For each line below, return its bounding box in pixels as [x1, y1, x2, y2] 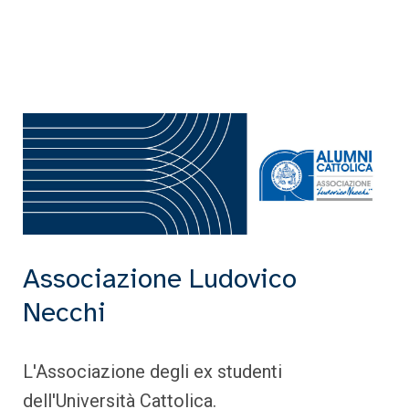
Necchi [23, 294, 106, 330]
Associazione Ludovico [23, 260, 297, 296]
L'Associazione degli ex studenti [23, 360, 282, 383]
